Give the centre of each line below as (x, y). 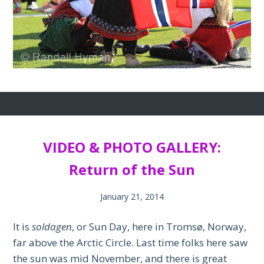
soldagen (52, 227)
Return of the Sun (132, 170)
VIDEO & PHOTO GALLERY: (132, 147)
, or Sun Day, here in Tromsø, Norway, (159, 227)
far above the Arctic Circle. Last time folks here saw (131, 243)
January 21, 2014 (132, 197)
